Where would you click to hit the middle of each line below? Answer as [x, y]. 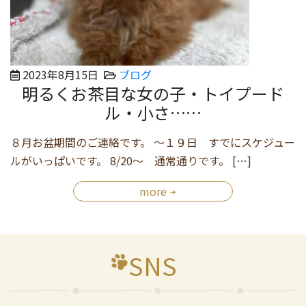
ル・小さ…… [153, 112]
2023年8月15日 [60, 74]
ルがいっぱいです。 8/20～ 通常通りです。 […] [131, 160]
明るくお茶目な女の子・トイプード [153, 93]
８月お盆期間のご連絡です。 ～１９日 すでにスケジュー [153, 142]
